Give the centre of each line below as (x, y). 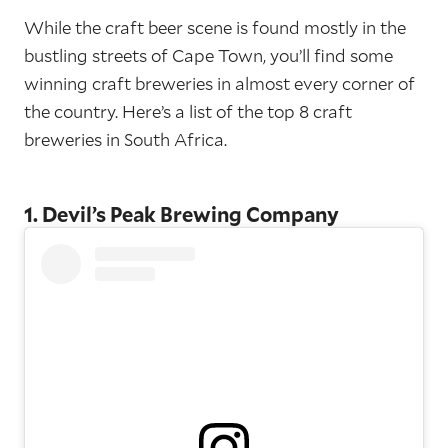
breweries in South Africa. (125, 139)
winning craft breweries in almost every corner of (219, 83)
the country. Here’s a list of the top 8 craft (188, 111)
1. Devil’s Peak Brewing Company (181, 214)
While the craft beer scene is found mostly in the (215, 27)
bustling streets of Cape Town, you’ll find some (208, 55)
